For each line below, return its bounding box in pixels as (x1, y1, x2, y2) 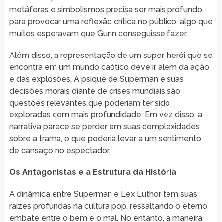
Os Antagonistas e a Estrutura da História (9, 167, 176, 177)
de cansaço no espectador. (9, 145, 110, 155)
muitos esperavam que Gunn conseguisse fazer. (9, 28, 187, 38)
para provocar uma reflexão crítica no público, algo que (9, 16, 213, 26)
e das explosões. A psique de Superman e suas (9, 74, 184, 84)
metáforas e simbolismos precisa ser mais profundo (9, 4, 202, 14)
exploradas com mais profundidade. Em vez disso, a (9, 110, 202, 119)
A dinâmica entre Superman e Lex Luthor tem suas (9, 189, 197, 199)
